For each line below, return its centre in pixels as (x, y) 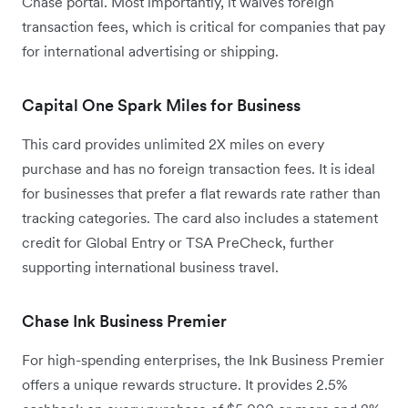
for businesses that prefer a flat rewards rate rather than (201, 194)
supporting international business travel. (150, 267)
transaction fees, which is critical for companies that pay (204, 27)
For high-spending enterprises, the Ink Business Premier (203, 360)
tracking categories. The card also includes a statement (200, 218)
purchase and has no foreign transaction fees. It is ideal (199, 169)
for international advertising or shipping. (150, 51)
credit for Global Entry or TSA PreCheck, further (178, 243)
